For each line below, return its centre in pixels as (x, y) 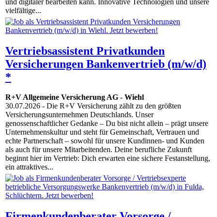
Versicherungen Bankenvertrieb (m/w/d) (106, 64)
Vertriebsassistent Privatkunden (85, 51)
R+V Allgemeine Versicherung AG (62, 97)
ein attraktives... (29, 167)
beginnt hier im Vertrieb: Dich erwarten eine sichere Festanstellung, (108, 158)
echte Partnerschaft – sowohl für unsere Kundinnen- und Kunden (105, 141)
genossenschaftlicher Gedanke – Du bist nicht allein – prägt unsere (107, 124)
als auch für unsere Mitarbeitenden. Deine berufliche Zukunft (99, 150)
